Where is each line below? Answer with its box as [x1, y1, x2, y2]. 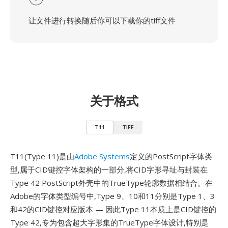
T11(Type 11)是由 [10, 151, 74, 161]
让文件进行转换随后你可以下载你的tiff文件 [28, 15, 176, 25]
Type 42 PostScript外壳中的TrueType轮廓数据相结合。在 [10, 178, 213, 188]
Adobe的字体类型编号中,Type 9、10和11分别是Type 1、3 [10, 191, 215, 201]
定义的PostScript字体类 [130, 151, 212, 161]
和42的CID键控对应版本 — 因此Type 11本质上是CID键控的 [10, 204, 216, 214]
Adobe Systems [74, 151, 130, 161]
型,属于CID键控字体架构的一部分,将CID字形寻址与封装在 [10, 164, 208, 175]
